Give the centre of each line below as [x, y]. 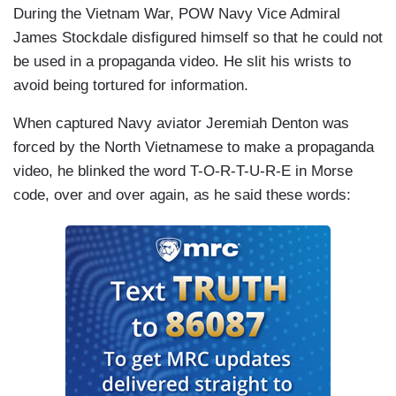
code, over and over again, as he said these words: [182, 195]
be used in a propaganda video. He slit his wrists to [182, 62]
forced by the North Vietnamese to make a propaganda [194, 148]
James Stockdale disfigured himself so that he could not [198, 38]
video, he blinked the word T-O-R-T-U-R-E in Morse [183, 171]
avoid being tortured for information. [131, 86]
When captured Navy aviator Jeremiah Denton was [181, 124]
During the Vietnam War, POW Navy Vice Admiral [177, 14]
